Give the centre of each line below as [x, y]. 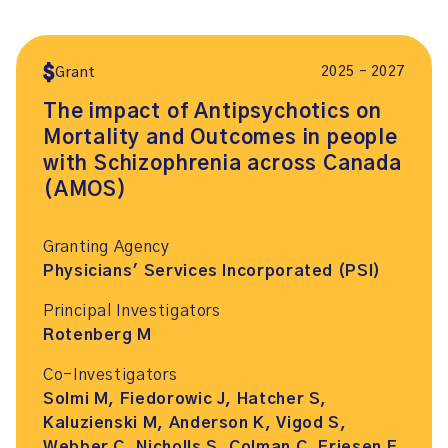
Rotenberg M [98, 335]
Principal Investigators [132, 311]
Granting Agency [106, 247]
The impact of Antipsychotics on [213, 112]
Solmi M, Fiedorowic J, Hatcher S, [185, 399]
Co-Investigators [110, 375]
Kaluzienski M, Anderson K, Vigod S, [195, 423]
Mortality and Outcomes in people [220, 138]
